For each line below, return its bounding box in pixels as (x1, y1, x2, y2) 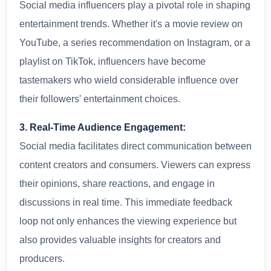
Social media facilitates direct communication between (19, 140, 252, 151)
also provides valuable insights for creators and (19, 234, 221, 245)
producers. (19, 253, 65, 264)
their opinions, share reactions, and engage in (19, 178, 215, 189)
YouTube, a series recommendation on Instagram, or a (19, 37, 250, 48)
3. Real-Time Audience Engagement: (19, 122, 186, 132)
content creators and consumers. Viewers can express (19, 159, 250, 170)
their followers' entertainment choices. (19, 93, 180, 104)
